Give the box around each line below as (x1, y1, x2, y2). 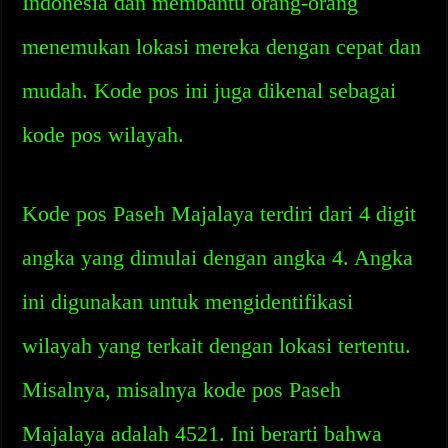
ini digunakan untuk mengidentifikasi (22, 289, 354, 314)
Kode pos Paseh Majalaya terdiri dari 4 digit (22, 201, 417, 226)
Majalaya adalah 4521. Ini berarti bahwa (22, 421, 383, 446)
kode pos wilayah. (22, 122, 185, 147)
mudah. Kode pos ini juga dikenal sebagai (22, 78, 397, 103)
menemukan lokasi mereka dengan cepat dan (22, 34, 422, 59)
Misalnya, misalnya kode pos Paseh (22, 377, 342, 402)
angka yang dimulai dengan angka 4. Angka (22, 245, 414, 270)
